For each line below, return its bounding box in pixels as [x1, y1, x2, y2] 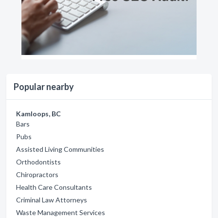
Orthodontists [16, 157, 61, 166]
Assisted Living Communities [16, 145, 104, 153]
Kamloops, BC [16, 109, 61, 118]
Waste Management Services [16, 208, 105, 217]
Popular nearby [14, 81, 74, 92]
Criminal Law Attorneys [16, 195, 87, 204]
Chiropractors [16, 170, 58, 179]
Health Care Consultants [16, 182, 92, 191]
